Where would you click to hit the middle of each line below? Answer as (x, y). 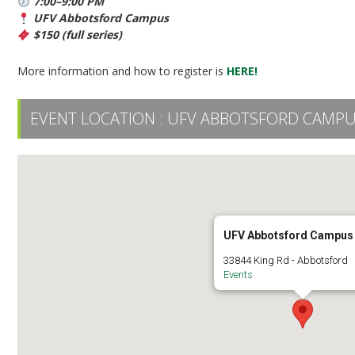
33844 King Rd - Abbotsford (286, 261)
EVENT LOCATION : (99, 119)
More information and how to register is (122, 71)
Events (239, 275)
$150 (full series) (76, 35)
